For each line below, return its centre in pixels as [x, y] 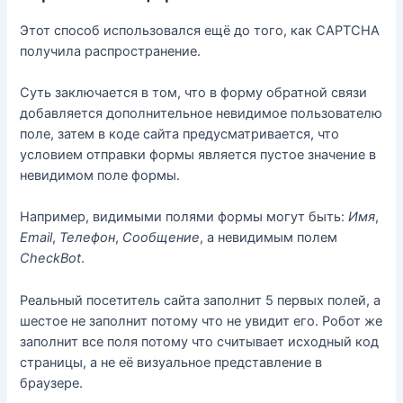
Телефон [88, 238]
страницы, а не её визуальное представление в [171, 362]
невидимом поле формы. [100, 175]
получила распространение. [111, 51]
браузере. [52, 383]
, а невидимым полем [269, 238]
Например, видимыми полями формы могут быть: [184, 217]
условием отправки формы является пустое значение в [198, 154]
